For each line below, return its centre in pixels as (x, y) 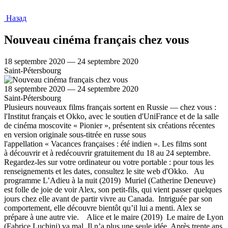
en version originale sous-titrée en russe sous (75, 134)
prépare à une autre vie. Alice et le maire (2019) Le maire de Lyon (114, 217)
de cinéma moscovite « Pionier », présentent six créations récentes (109, 125)
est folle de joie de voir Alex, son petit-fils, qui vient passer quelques (113, 189)
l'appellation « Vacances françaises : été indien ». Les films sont (105, 144)
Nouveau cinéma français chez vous (96, 39)
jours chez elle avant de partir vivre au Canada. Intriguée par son (108, 198)
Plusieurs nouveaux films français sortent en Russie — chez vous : (110, 107)
